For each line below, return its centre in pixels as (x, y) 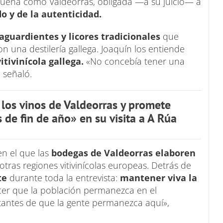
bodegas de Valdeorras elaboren (122, 153)
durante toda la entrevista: (63, 178)
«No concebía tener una (134, 61)
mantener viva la (159, 178)
